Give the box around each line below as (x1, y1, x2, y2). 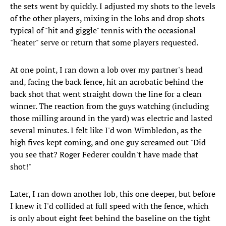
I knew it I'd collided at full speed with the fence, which (10, 200, 208, 212)
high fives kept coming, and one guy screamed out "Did (10, 137, 206, 148)
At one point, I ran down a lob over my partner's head (10, 64, 203, 76)
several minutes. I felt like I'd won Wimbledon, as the (10, 125, 202, 136)
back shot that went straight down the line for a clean (10, 88, 202, 100)
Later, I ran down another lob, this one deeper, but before (10, 188, 215, 200)
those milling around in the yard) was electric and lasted (10, 112, 212, 124)
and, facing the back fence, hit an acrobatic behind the (10, 76, 203, 88)
